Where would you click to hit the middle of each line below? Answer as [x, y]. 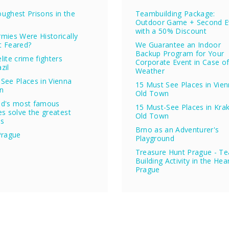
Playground [155, 139]
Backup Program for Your [180, 54]
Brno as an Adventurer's [177, 130]
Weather [150, 71]
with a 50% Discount [171, 31]
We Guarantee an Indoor [178, 45]
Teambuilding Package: [175, 14]
